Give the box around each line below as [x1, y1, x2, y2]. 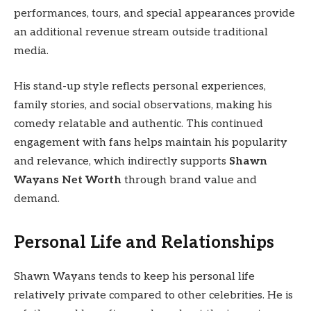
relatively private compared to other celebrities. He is [14, 289, 293, 303]
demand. [14, 192, 60, 206]
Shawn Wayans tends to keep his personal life [14, 270, 255, 284]
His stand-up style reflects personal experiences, [14, 80, 266, 94]
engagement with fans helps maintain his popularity [14, 136, 287, 150]
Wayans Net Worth [14, 174, 121, 187]
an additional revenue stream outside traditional [14, 25, 268, 39]
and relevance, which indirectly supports [14, 155, 229, 169]
